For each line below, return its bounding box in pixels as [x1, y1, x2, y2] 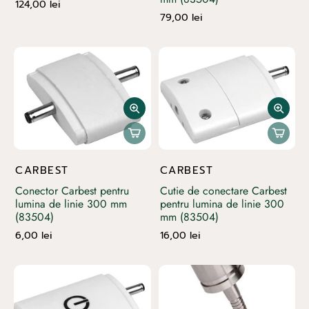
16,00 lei [159, 227, 201, 243]
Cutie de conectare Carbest [159, 182, 287, 199]
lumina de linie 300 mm [15, 195, 127, 212]
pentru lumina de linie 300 [159, 195, 284, 212]
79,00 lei [159, 9, 203, 25]
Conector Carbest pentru [15, 182, 129, 199]
